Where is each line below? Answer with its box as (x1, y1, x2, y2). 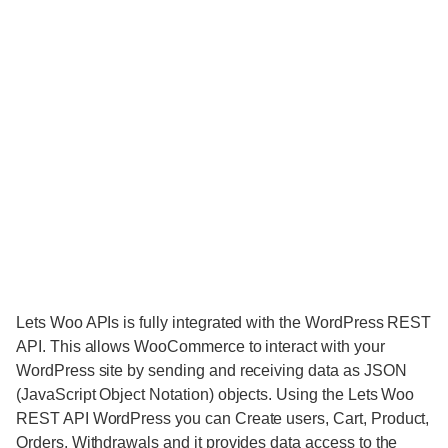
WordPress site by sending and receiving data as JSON (16, 362, 407, 380)
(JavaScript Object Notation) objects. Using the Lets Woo (16, 386, 415, 404)
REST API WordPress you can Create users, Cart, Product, (16, 410, 430, 428)
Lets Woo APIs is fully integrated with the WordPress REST (16, 314, 432, 332)
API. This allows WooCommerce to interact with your (16, 338, 385, 356)
